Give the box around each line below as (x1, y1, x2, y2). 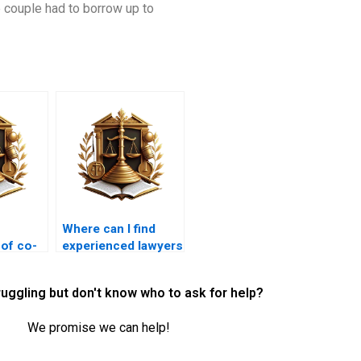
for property (62, 255, 133, 271)
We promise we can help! (27, 320, 170, 336)
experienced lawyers (62, 239, 183, 254)
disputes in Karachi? (62, 272, 180, 288)
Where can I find (62, 222, 156, 237)
